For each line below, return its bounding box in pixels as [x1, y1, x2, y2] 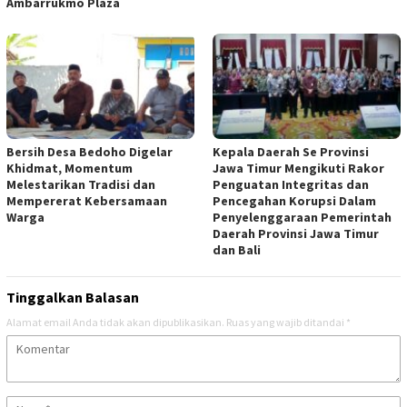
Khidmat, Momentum [6, 159, 133, 176]
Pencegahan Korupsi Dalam [213, 192, 376, 209]
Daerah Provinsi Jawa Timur [213, 224, 379, 242]
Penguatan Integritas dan [213, 175, 369, 193]
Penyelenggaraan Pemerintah [213, 208, 392, 225]
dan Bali [213, 241, 261, 258]
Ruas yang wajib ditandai [226, 314, 346, 329]
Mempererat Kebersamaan [6, 192, 167, 209]
